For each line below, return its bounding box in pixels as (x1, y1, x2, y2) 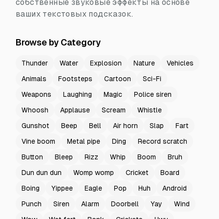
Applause (60, 106, 90, 114)
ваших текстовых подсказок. (16, 9, 133, 19)
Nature (133, 59, 155, 67)
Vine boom (22, 137, 55, 145)
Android (162, 184, 187, 192)
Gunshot (22, 122, 49, 130)
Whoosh (22, 106, 48, 114)
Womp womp (73, 169, 114, 176)
